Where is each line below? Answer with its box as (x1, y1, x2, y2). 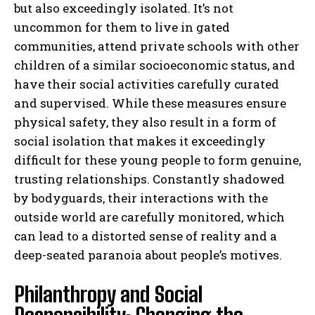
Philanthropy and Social (14, 281, 202, 307)
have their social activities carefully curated (14, 76, 279, 93)
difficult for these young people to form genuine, (14, 152, 301, 169)
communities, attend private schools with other (14, 38, 300, 55)
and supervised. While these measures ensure (14, 95, 286, 112)
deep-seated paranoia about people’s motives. (14, 247, 282, 264)
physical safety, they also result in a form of (14, 114, 276, 131)
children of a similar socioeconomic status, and (14, 57, 295, 74)
